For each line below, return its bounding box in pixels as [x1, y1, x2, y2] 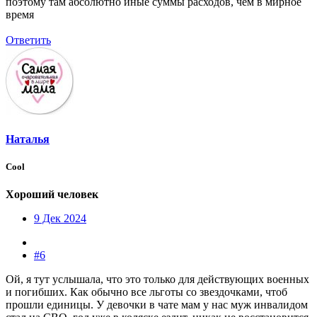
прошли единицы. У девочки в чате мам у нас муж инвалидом [6, 298, 308, 311]
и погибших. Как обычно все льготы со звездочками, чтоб [6, 285, 287, 298]
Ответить [6, 34, 51, 47]
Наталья [6, 132, 50, 145]
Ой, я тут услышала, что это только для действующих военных [6, 272, 309, 285]
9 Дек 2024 [34, 212, 86, 224]
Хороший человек [6, 188, 98, 200]
